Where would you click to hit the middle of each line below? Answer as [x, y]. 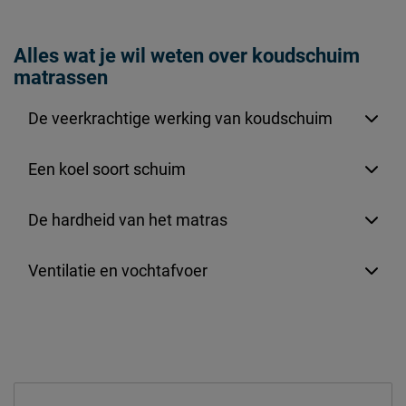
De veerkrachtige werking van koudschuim [180, 119]
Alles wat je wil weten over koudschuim [187, 56]
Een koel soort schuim [107, 169]
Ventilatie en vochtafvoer [118, 271]
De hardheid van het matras [128, 220]
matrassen [61, 78]
